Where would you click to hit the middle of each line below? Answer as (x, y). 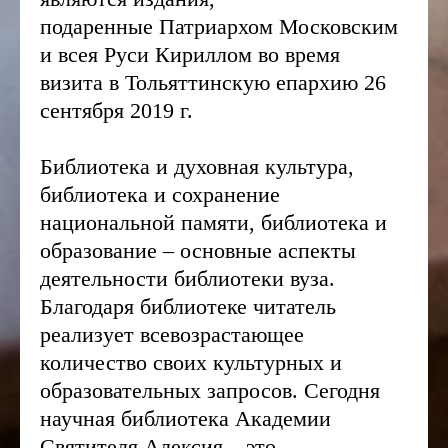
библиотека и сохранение (160, 194)
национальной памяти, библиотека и (213, 222)
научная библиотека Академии (185, 418)
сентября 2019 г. (116, 110)
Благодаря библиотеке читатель (188, 306)
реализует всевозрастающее (172, 334)
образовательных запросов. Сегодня (210, 390)
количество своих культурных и (191, 362)
